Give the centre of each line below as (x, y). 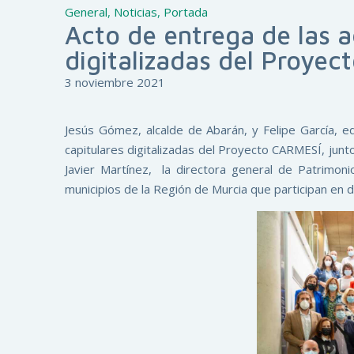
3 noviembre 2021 (115, 82)
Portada (186, 12)
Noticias (136, 12)
